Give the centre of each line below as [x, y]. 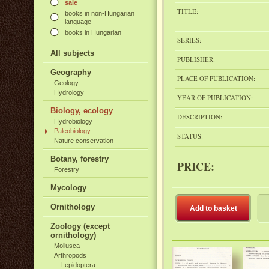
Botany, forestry [80, 159]
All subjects [72, 53]
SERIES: [189, 40]
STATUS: [190, 136]
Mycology [68, 188]
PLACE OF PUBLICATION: [216, 78]
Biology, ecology [82, 111]
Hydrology [69, 92]
